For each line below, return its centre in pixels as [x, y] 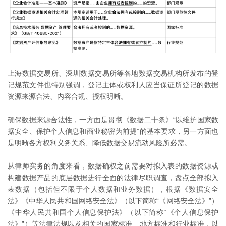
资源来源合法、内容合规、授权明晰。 [68, 97]
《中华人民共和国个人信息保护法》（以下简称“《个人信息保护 [113, 213]
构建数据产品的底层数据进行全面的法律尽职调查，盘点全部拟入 [113, 178]
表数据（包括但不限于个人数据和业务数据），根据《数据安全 [113, 189]
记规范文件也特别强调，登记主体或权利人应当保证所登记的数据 [113, 85]
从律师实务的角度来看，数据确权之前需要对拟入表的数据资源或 [113, 166]
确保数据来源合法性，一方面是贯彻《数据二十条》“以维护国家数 [113, 120]
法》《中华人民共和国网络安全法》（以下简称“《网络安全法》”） [113, 201]
